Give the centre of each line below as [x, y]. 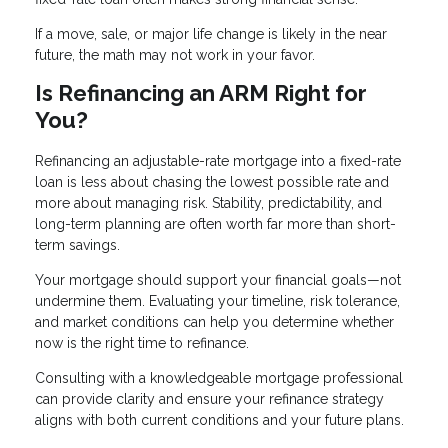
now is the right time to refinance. [142, 342]
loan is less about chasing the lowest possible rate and [212, 181]
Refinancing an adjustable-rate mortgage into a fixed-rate [218, 160]
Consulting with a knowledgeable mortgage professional [219, 377]
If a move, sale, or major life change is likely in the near [211, 33]
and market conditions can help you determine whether [214, 321]
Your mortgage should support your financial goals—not [218, 279]
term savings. [77, 244]
